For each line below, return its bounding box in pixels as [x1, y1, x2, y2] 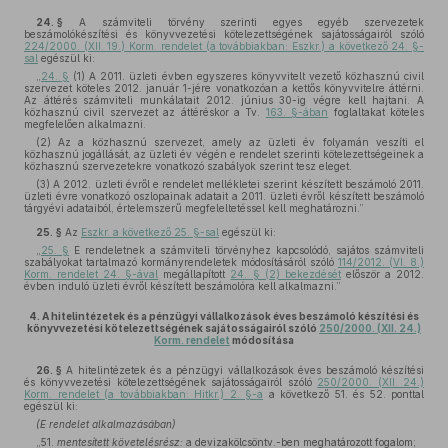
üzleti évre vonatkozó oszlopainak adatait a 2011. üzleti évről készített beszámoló [24, 190, 424, 202]
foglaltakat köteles [328, 106, 425, 118]
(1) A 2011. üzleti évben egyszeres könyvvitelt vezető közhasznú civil [69, 70, 425, 82]
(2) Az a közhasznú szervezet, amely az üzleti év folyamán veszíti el [36, 136, 424, 148]
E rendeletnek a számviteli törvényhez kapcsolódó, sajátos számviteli [68, 244, 425, 256]
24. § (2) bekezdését [230, 268, 341, 280]
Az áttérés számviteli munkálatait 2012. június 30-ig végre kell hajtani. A [24, 94, 424, 106]
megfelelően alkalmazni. [24, 118, 146, 130]
